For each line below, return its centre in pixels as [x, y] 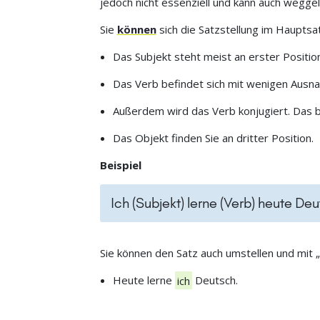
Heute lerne [144, 280]
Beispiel [120, 165]
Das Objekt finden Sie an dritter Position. [214, 138]
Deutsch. [215, 280]
